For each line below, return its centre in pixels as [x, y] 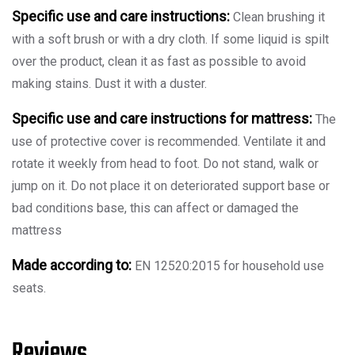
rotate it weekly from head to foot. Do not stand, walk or [165, 164]
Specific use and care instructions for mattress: [162, 118]
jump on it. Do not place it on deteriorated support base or [171, 186]
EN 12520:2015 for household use [228, 266]
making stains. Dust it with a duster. [109, 84]
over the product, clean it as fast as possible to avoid [159, 61]
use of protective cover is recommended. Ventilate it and [169, 141]
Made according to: [72, 265]
